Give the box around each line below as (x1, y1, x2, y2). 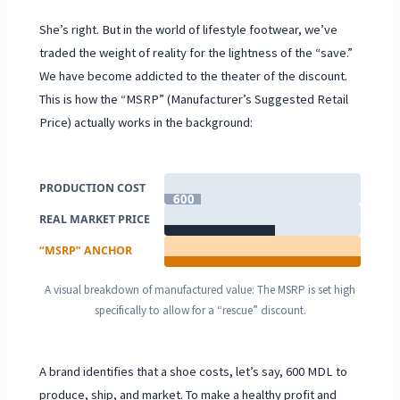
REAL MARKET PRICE (39, 212, 151, 228)
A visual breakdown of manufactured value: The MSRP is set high (45, 282, 355, 298)
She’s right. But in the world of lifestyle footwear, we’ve (39, 21, 338, 38)
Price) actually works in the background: (39, 114, 254, 131)
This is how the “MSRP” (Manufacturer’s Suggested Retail (39, 91, 349, 108)
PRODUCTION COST (39, 180, 146, 196)
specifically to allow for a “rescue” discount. (94, 303, 306, 319)
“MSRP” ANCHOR (39, 243, 133, 259)
